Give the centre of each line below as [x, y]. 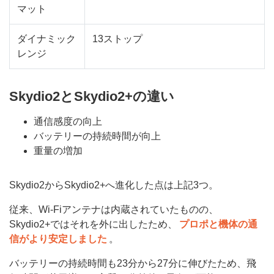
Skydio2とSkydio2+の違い [92, 96]
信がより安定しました [58, 239]
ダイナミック [46, 39]
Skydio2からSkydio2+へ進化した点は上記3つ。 [114, 185]
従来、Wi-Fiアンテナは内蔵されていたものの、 [114, 209]
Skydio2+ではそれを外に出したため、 [93, 224]
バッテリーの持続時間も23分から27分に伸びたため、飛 [133, 263]
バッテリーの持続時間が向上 [97, 136]
